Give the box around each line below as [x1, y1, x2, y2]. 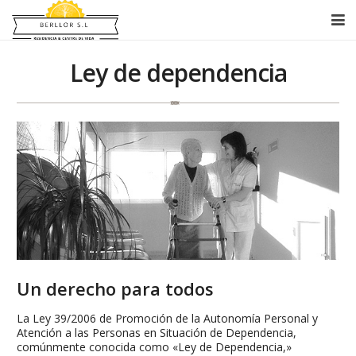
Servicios [10, 83, 60, 100]
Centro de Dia [10, 118, 87, 134]
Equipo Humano [10, 48, 98, 65]
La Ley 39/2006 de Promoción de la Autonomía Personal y [17, 311, 318, 327]
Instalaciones [10, 153, 83, 169]
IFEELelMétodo [10, 222, 95, 238]
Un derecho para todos [17, 277, 214, 301]
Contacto [10, 257, 60, 273]
